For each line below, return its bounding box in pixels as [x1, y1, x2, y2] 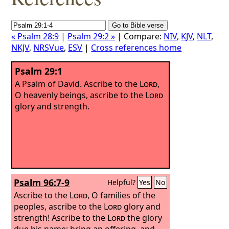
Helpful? [107, 177, 138, 187]
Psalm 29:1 [15, 65, 63, 77]
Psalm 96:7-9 [14, 176, 70, 189]
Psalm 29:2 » [67, 31, 116, 42]
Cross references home [91, 42, 182, 53]
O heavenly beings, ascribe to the [15, 89, 146, 101]
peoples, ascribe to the [14, 200, 104, 212]
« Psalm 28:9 [11, 31, 59, 42]
